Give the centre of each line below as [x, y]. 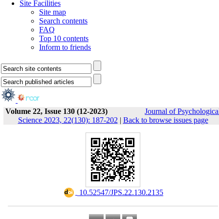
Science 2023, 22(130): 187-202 [68, 120]
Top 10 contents [64, 38]
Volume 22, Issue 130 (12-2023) [56, 111]
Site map [53, 12]
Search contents [63, 21]
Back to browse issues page [165, 120]
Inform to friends [65, 47]
